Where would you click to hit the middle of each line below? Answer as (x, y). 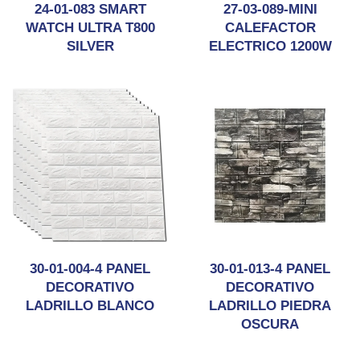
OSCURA (270, 324)
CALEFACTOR (270, 28)
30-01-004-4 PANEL (90, 269)
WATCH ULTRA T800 (90, 28)
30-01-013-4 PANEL (270, 269)
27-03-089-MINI (270, 9)
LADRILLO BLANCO (90, 306)
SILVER (90, 46)
